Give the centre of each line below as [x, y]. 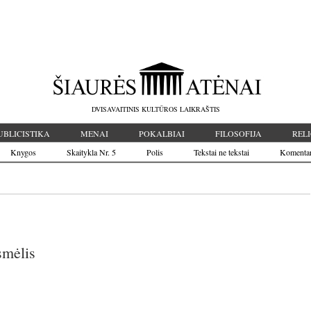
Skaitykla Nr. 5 [91, 152]
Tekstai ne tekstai [221, 152]
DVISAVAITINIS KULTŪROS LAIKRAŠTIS [155, 109]
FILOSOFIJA [238, 133]
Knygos [23, 152]
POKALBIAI [162, 133]
